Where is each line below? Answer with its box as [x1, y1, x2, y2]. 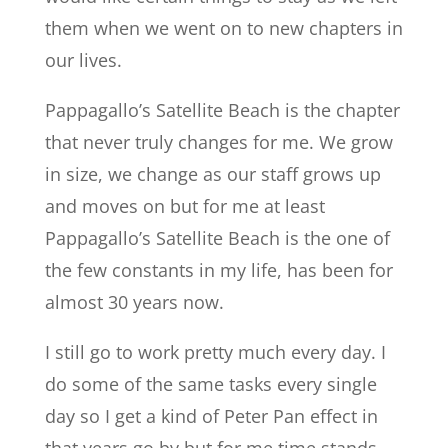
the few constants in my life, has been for [44, 258, 393, 282]
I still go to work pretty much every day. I [44, 340, 386, 364]
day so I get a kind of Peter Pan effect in [44, 404, 378, 428]
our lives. [44, 48, 122, 72]
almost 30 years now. [44, 290, 224, 314]
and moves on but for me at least [44, 194, 325, 218]
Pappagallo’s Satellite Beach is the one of [44, 226, 390, 250]
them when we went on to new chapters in [44, 16, 403, 40]
